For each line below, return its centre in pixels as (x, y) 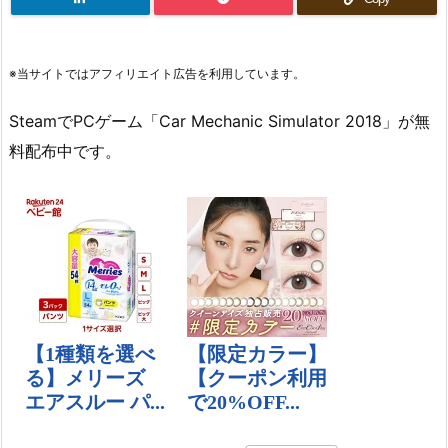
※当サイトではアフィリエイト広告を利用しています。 (157, 73)
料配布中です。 (65, 150)
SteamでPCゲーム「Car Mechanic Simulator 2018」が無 (219, 120)
